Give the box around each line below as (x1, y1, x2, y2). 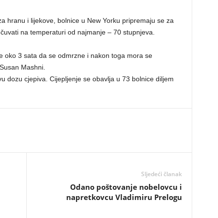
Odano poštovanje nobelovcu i (70, 182, 182, 192)
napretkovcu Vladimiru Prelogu (66, 192, 182, 202)
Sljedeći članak (141, 170, 182, 178)
